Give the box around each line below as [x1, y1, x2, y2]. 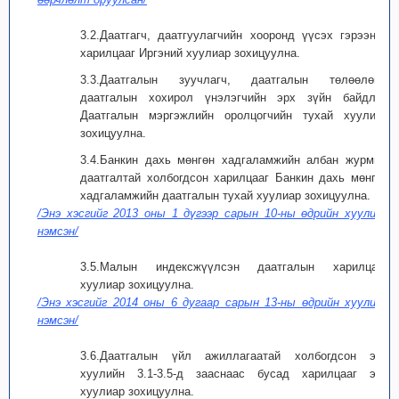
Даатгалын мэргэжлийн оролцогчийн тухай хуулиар [80, 109, 388, 122]
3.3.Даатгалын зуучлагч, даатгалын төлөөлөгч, [80, 73, 388, 86]
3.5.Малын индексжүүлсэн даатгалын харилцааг [80, 260, 388, 273]
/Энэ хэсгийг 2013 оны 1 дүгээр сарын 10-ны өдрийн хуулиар [37, 207, 388, 220]
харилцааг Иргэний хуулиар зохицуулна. [80, 46, 300, 60]
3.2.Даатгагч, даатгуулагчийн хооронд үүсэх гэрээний [80, 28, 388, 42]
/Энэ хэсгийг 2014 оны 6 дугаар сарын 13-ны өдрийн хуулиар [37, 296, 388, 309]
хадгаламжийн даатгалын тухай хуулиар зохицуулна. [80, 189, 370, 202]
